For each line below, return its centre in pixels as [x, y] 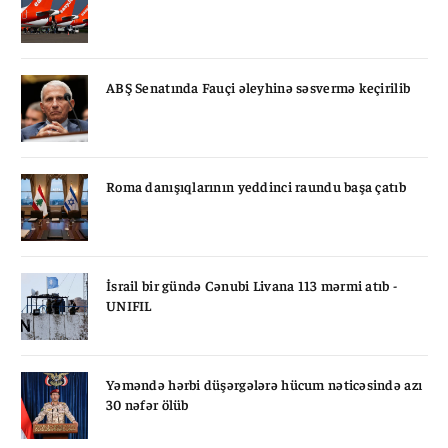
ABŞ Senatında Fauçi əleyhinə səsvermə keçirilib [258, 86]
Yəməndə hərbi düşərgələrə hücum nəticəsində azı [264, 383]
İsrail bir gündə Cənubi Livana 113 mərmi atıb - [252, 284]
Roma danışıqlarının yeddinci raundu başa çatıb [256, 185]
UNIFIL [129, 304]
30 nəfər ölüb [147, 403]
